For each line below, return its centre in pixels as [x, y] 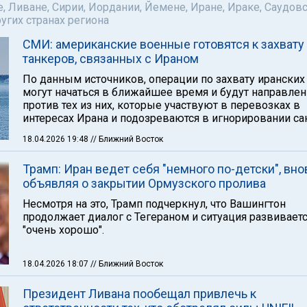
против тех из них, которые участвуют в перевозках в [161, 105]
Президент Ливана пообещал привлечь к [139, 294]
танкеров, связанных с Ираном [111, 59]
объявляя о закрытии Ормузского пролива [144, 183]
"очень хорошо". [63, 230]
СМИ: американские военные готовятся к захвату [163, 44]
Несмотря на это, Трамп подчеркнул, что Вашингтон [154, 204]
